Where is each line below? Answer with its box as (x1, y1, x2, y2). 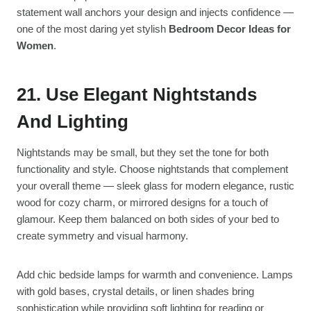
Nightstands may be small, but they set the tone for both (17, 146, 269, 159)
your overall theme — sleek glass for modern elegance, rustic (17, 180, 294, 192)
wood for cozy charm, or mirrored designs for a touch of (17, 196, 268, 209)
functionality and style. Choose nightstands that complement (17, 163, 288, 176)
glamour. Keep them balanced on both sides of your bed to (17, 213, 279, 226)
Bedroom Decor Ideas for (169, 23, 291, 35)
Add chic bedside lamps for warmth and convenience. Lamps (17, 269, 293, 281)
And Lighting (17, 111, 128, 133)
